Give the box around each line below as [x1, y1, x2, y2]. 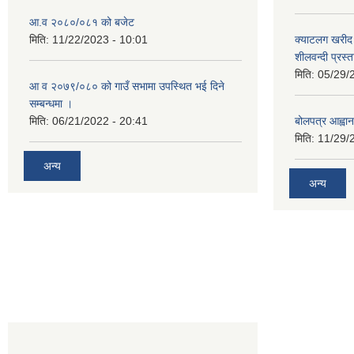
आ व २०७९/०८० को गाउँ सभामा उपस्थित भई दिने [29, 80, 224, 92]
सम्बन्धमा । [29, 97, 73, 110]
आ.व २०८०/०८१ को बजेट [29, 16, 134, 28]
